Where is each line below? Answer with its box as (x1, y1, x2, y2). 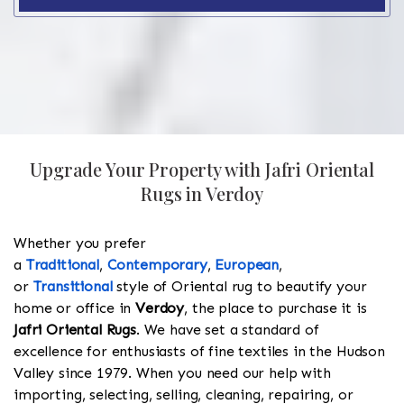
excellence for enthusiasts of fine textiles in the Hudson (14, 343, 385, 361)
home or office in (14, 299, 136, 317)
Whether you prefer (14, 234, 147, 252)
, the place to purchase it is (184, 299, 367, 317)
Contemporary (106, 256, 207, 274)
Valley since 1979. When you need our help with (14, 364, 331, 382)
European (215, 256, 280, 274)
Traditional (25, 256, 99, 274)
